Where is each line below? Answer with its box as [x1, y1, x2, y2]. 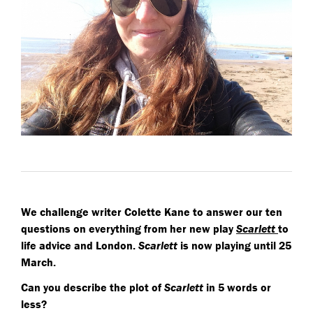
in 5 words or [206, 280, 271, 295]
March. [21, 255, 59, 270]
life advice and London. [21, 238, 138, 253]
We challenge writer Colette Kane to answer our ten [21, 205, 282, 219]
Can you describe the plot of [21, 280, 164, 295]
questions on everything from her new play [21, 221, 236, 236]
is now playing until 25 [177, 238, 291, 253]
